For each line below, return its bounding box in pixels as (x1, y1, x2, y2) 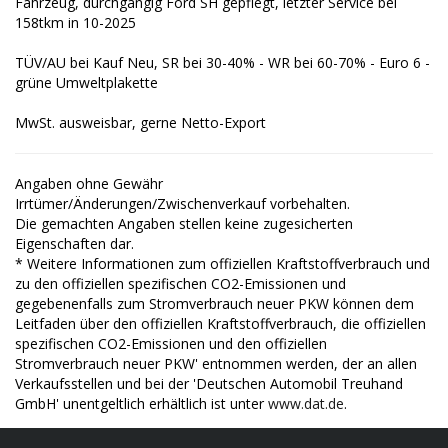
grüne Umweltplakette (15, 72, 158, 92)
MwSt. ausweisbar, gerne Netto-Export (15, 112, 266, 132)
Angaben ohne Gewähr (15, 173, 163, 193)
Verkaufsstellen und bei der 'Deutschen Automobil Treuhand (15, 373, 403, 393)
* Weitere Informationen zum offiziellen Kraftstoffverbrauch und (15, 253, 430, 273)
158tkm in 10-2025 (15, 12, 136, 32)
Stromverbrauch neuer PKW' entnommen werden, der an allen (15, 353, 417, 373)
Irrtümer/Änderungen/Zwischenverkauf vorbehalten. (15, 193, 350, 213)
